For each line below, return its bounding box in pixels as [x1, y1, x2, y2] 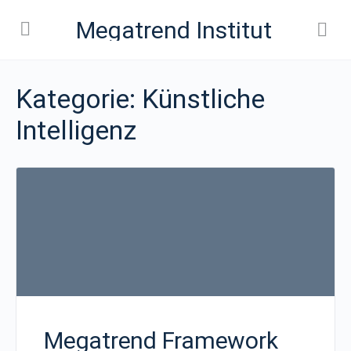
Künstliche [142, 83, 265, 114]
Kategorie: [16, 83, 142, 114]
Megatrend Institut [75, 16, 272, 44]
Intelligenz [16, 114, 136, 146]
